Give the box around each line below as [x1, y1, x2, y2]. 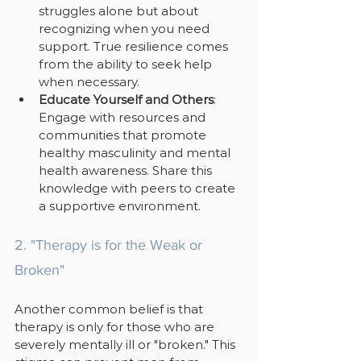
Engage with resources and [39, 109, 209, 125]
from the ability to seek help [39, 56, 215, 72]
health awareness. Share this [39, 162, 215, 178]
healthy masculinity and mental [39, 144, 234, 160]
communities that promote [39, 127, 210, 143]
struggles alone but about [39, 2, 201, 19]
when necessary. [39, 73, 139, 89]
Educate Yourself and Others [39, 91, 214, 107]
